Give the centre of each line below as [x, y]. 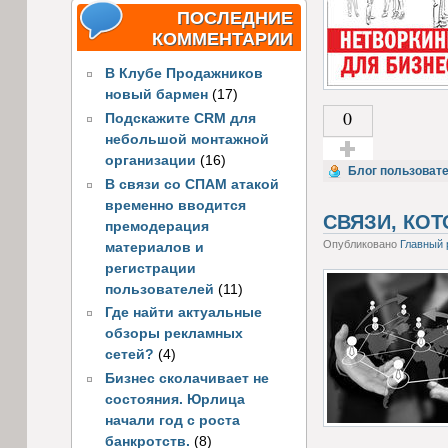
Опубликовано [361, 244]
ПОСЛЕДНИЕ [234, 17]
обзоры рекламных [173, 334]
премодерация [156, 226]
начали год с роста [172, 421]
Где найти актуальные [183, 313]
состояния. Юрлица [174, 400]
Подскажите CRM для [180, 119]
